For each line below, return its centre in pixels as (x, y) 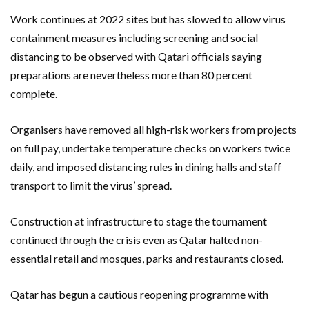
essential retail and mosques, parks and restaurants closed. (147, 258)
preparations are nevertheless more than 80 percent (131, 74)
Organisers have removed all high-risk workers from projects (153, 129)
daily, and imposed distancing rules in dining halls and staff (146, 166)
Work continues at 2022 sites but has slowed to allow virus (148, 19)
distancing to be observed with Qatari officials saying (136, 56)
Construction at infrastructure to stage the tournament (139, 221)
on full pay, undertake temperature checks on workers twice (150, 148)
